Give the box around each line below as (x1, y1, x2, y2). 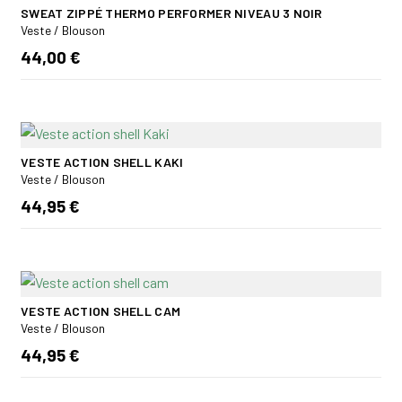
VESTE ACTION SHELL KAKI (21, 153, 184, 170)
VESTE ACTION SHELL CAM (21, 302, 181, 319)
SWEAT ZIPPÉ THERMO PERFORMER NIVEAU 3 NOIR (21, 4, 323, 21)
